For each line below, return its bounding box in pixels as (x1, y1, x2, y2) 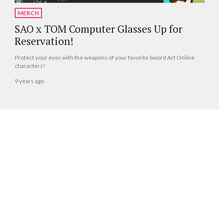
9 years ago (15, 77, 44, 85)
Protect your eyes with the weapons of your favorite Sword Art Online (15, 54, 195, 62)
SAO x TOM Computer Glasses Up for (15, 22, 182, 36)
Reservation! (15, 34, 73, 48)
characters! (15, 62, 45, 70)
